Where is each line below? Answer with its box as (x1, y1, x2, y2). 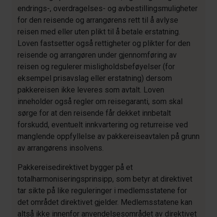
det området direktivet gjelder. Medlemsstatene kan (17, 198, 192, 207)
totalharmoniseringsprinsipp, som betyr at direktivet (17, 174, 192, 184)
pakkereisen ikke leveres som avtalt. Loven (17, 85, 164, 94)
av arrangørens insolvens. (17, 143, 104, 153)
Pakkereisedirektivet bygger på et (17, 163, 133, 172)
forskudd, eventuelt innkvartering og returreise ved (17, 120, 188, 129)
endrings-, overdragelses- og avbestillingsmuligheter (17, 4, 198, 13)
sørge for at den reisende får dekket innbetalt (17, 108, 171, 118)
